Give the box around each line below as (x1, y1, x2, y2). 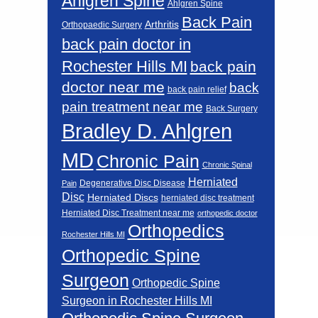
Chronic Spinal (202, 160, 252, 169)
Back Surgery (205, 103, 258, 113)
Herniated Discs (87, 192, 158, 203)
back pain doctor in (61, 35, 191, 53)
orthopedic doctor (197, 208, 258, 217)
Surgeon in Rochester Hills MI (61, 294, 212, 307)
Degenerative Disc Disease (79, 177, 185, 188)
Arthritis (144, 18, 179, 30)
